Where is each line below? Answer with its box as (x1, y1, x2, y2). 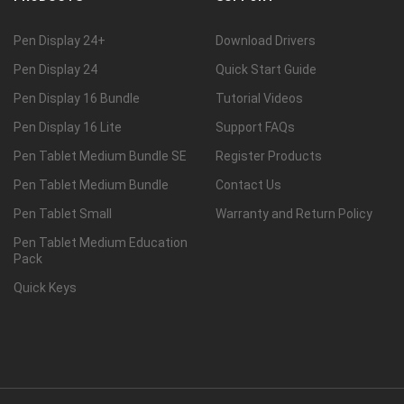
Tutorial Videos (216, 91, 303, 106)
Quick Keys (14, 280, 77, 295)
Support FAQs (216, 120, 295, 134)
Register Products (216, 149, 322, 163)
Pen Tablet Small (14, 207, 112, 221)
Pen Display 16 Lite (14, 120, 122, 134)
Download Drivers (216, 33, 316, 48)
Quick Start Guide (216, 62, 317, 77)
